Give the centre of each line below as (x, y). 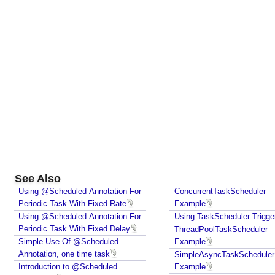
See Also (38, 179)
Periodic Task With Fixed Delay (74, 229)
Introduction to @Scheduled (68, 267)
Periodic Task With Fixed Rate (72, 203)
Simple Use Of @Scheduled (68, 242)
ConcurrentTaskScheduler (220, 191)
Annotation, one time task (64, 254)
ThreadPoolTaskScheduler (221, 229)
